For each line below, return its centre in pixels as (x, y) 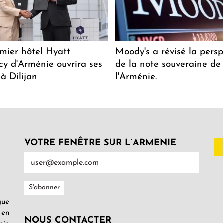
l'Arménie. (136, 77)
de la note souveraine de (168, 64)
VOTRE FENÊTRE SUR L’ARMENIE (100, 143)
